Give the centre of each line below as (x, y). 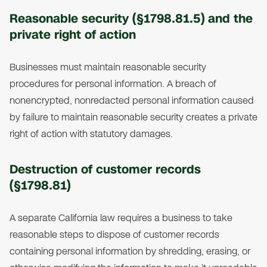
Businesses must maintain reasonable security (108, 67)
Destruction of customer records (105, 170)
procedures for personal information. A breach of (113, 84)
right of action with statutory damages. (91, 134)
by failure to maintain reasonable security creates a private (133, 117)
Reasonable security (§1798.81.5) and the (131, 19)
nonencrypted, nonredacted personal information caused (132, 101)
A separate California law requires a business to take (121, 218)
